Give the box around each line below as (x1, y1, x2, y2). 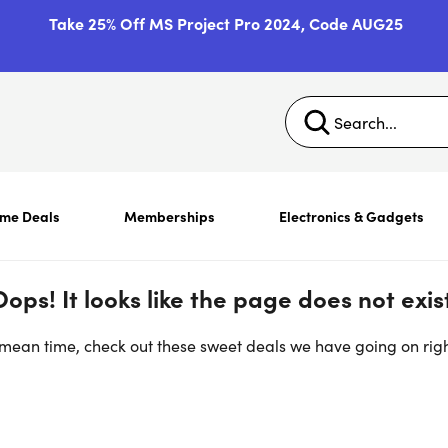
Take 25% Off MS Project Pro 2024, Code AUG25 (49, 12, 403, 34)
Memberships (123, 206, 215, 226)
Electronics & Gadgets (278, 206, 424, 226)
